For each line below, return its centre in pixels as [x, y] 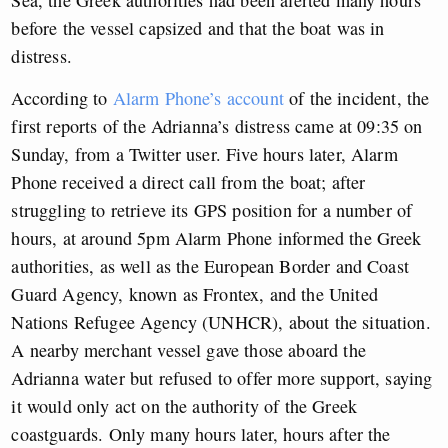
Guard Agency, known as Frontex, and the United [194, 293]
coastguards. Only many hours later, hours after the [201, 433]
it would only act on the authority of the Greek [184, 405]
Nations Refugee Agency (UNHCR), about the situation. [221, 321]
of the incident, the [356, 97]
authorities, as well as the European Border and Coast [210, 265]
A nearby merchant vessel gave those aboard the [188, 349]
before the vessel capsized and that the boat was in [198, 27]
